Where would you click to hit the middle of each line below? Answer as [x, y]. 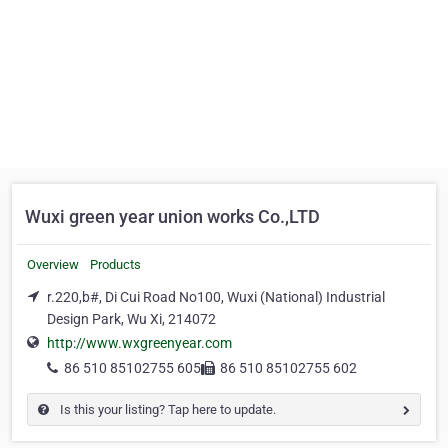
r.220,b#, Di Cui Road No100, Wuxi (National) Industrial [216, 297]
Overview [53, 264]
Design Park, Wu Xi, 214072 [131, 319]
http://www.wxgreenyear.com [139, 343]
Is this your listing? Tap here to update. [166, 410]
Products [115, 264]
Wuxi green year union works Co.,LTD [172, 216]
